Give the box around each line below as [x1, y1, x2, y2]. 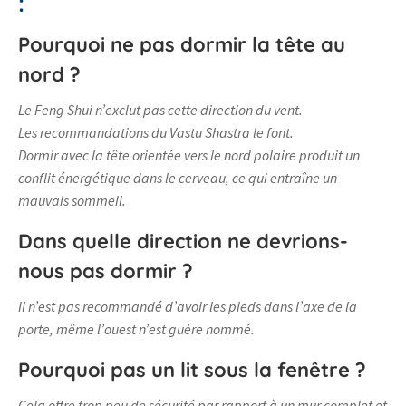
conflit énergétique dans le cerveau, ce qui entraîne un [18, 169, 337, 188]
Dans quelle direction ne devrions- [18, 228, 348, 255]
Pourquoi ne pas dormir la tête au [18, 32, 345, 58]
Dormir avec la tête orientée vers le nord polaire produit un [18, 146, 360, 165]
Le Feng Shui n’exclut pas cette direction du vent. [18, 101, 303, 120]
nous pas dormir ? [18, 258, 193, 285]
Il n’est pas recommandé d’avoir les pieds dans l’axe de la [18, 297, 357, 316]
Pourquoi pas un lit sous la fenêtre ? [18, 357, 366, 383]
